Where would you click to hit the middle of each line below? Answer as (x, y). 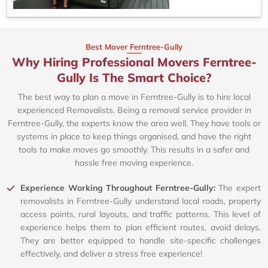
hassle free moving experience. (134, 163)
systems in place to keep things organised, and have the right (134, 137)
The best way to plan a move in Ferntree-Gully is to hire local (134, 97)
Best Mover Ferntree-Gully (134, 47)
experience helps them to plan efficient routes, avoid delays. (141, 228)
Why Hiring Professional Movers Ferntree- (134, 62)
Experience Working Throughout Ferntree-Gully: (120, 188)
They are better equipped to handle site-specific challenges (141, 241)
